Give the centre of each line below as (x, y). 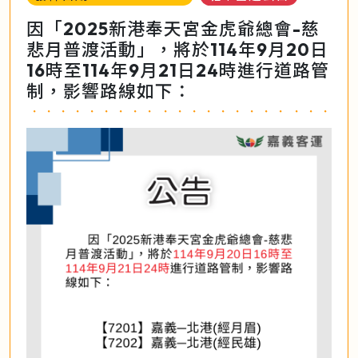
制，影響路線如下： (109, 91)
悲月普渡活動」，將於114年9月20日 (177, 50)
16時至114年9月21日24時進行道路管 (178, 71)
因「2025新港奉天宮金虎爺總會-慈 (173, 29)
